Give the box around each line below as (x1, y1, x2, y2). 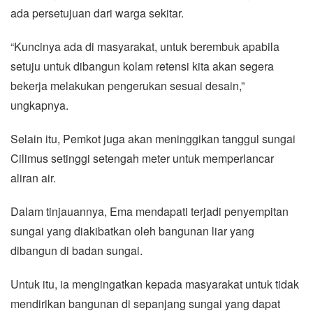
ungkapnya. (10, 96, 68, 113)
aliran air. (10, 169, 56, 186)
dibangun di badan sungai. (10, 242, 143, 259)
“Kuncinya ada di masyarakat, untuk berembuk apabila (10, 38, 279, 54)
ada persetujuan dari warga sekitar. (10, 4, 184, 21)
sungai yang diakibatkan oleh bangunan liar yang (10, 222, 254, 239)
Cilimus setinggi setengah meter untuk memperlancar (10, 150, 274, 166)
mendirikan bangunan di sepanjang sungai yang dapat (10, 295, 280, 312)
